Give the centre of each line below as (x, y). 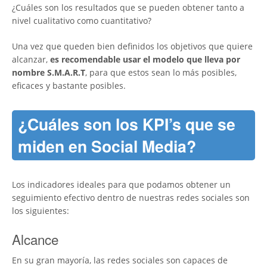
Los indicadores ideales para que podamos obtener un (121, 185)
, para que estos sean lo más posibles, (161, 73)
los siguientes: (41, 211)
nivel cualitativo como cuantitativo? (82, 21)
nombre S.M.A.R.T (49, 73)
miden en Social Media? (107, 146)
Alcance (35, 239)
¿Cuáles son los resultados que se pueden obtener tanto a (128, 8)
